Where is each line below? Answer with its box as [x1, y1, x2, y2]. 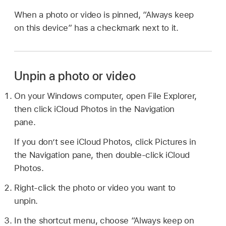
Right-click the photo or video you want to [14, 182, 176, 193]
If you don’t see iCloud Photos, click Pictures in [14, 137, 196, 147]
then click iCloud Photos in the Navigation [14, 104, 175, 115]
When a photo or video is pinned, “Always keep [14, 9, 194, 20]
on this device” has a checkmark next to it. [14, 22, 179, 33]
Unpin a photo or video [14, 68, 136, 83]
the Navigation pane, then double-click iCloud [14, 150, 190, 160]
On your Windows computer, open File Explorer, [14, 91, 197, 101]
